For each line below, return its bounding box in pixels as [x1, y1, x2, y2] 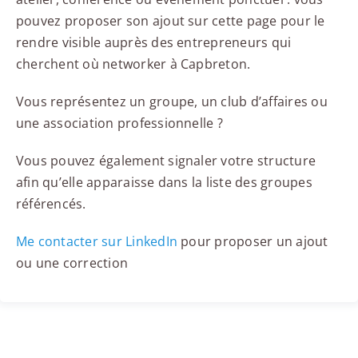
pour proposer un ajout [177, 232, 328, 250]
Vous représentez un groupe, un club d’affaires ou [15, 92, 328, 110]
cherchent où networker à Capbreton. [15, 54, 251, 73]
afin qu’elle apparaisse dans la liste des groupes [15, 173, 312, 191]
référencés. [15, 194, 86, 213]
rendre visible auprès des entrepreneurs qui [15, 33, 292, 51]
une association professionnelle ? [15, 113, 223, 132]
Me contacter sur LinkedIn [15, 232, 177, 250]
